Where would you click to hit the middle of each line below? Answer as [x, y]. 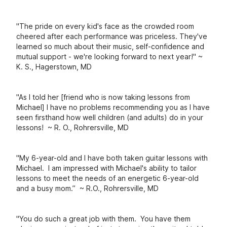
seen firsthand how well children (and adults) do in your [110, 117]
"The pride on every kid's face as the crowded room [105, 26]
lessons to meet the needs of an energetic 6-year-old [107, 178]
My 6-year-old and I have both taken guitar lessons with [113, 158]
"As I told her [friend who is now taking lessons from [103, 97]
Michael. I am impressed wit [63, 168]
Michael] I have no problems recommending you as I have [113, 107]
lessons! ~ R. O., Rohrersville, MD [72, 127]
